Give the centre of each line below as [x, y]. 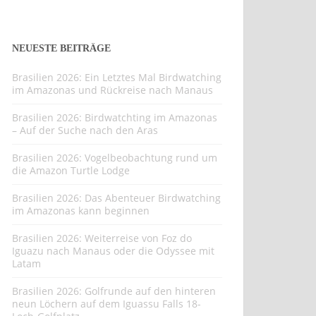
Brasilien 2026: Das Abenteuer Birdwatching [116, 198]
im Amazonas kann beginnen [81, 211]
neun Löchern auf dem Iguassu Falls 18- [107, 304]
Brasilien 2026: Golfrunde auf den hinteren [114, 291]
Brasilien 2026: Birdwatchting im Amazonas [115, 118]
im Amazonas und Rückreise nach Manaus [113, 90]
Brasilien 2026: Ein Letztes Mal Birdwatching [117, 78]
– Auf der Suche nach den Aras [85, 130]
